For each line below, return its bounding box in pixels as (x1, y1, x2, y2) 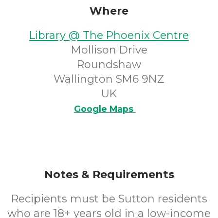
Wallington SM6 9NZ (54, 73, 164, 86)
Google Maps (73, 104, 133, 114)
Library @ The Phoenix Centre (29, 29, 189, 42)
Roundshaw (77, 58, 141, 71)
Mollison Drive (71, 43, 147, 56)
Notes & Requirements (44, 168, 174, 181)
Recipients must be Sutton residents (11, 192, 207, 205)
